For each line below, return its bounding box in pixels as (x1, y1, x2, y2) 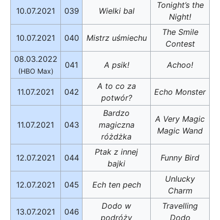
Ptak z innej (95, 146, 138, 157)
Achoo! (167, 59, 193, 70)
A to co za (97, 81, 136, 91)
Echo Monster (154, 86, 206, 97)
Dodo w (102, 200, 131, 211)
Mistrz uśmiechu (86, 32, 147, 43)
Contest (165, 38, 195, 49)
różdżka (101, 131, 132, 141)
